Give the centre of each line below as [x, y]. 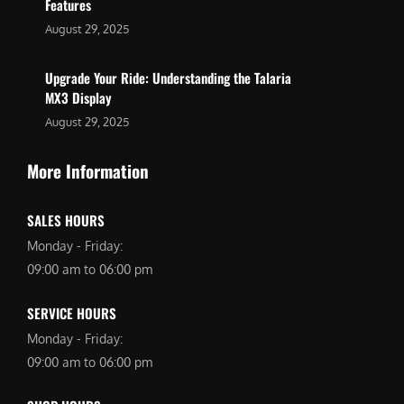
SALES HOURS [66, 220]
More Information [88, 170]
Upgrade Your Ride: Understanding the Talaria [168, 78]
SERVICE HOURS [72, 313]
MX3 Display [78, 97]
